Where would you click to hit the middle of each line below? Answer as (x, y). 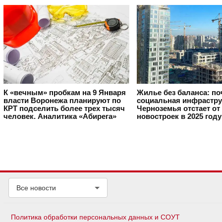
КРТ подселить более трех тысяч (64, 109)
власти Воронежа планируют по (62, 101)
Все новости (36, 188)
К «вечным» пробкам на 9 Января (65, 93)
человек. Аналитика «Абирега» (60, 117)
